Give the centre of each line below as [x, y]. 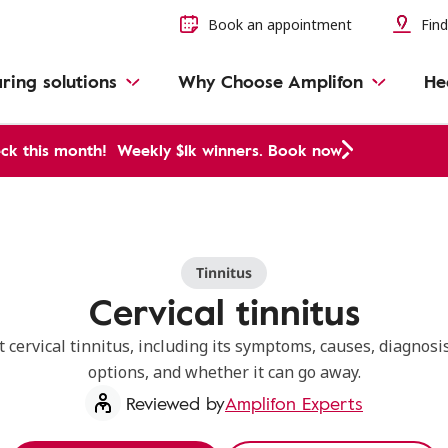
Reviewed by [175, 403]
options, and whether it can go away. [224, 372]
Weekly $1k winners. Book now [229, 150]
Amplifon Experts [294, 403]
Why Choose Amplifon [270, 80]
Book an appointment [280, 24]
